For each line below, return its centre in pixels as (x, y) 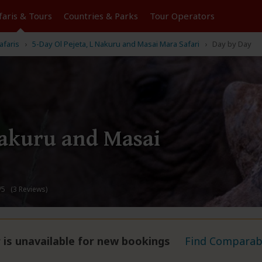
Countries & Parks (101, 16)
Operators (193, 16)
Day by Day (232, 44)
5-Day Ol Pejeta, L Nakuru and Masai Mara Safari (116, 44)
